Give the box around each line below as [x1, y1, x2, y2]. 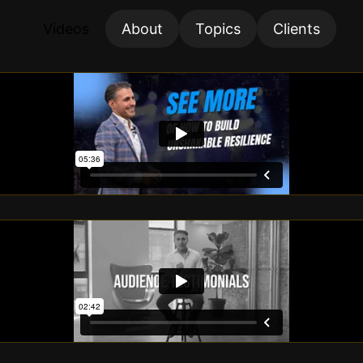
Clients [273, 20, 320, 37]
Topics [195, 20, 241, 37]
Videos [43, 20, 89, 37]
